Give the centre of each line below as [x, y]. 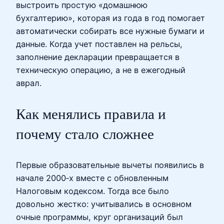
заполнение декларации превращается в [98, 57]
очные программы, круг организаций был [99, 217]
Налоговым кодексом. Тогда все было [92, 191]
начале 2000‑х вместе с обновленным [92, 178]
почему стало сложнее [85, 134]
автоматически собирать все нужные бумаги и [110, 31]
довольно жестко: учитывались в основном [104, 204]
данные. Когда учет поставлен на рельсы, [99, 44]
